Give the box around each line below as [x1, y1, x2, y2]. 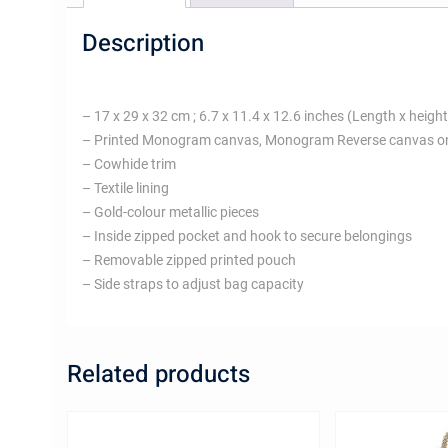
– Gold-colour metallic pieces [82, 204, 259, 220]
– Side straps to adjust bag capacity [82, 276, 304, 292]
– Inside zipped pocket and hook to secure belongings [82, 228, 412, 244]
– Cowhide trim [82, 156, 176, 172]
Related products [67, 357, 250, 392]
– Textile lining [82, 180, 169, 196]
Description [82, 26, 204, 61]
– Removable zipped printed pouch [82, 252, 296, 268]
